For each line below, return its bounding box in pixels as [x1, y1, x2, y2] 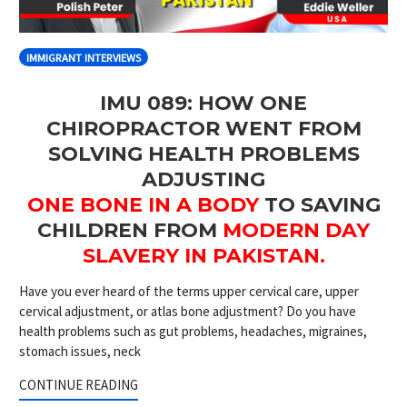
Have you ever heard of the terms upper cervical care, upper [19, 282, 359, 300]
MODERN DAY [223, 217, 370, 243]
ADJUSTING [142, 166, 265, 192]
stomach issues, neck [19, 342, 141, 360]
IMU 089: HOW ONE [100, 90, 307, 115]
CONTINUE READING [19, 375, 138, 393]
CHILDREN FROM [37, 217, 223, 243]
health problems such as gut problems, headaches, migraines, [19, 322, 367, 340]
